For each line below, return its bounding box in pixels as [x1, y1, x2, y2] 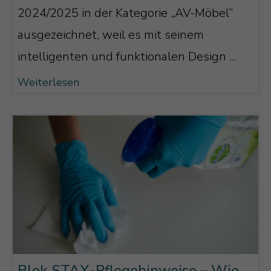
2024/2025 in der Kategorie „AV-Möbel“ [17, 5, 233, 22]
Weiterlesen [17, 75, 79, 90]
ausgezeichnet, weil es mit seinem [17, 27, 204, 44]
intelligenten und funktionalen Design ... [17, 48, 237, 65]
